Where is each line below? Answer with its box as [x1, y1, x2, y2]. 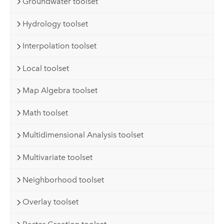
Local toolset [22, 63, 69, 73]
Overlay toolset [22, 197, 79, 207]
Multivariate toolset [22, 152, 93, 162]
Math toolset [22, 107, 68, 117]
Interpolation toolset [22, 41, 97, 51]
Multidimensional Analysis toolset [22, 130, 144, 140]
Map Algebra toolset [22, 85, 98, 95]
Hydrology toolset [22, 18, 88, 28]
